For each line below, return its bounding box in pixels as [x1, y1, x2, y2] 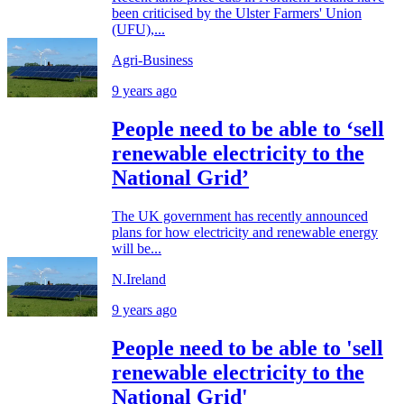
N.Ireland [112, 271, 166, 287]
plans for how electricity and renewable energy [112, 224, 378, 240]
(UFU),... [112, 22, 165, 38]
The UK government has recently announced [112, 207, 368, 224]
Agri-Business [112, 52, 193, 69]
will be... [112, 240, 161, 256]
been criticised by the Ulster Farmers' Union [112, 5, 362, 22]
